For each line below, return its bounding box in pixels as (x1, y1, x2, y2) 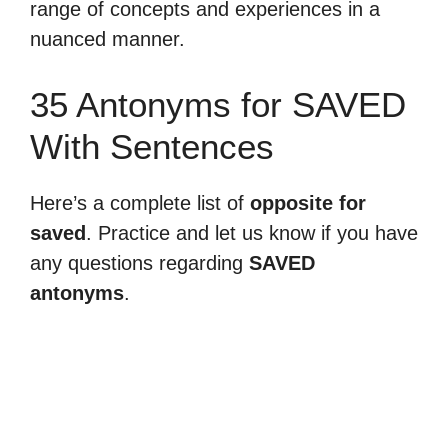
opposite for (250, 192, 366, 214)
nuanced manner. (30, 28, 185, 50)
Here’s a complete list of (30, 192, 250, 214)
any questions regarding (30, 252, 249, 274)
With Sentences (30, 127, 274, 166)
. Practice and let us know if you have (86, 222, 418, 244)
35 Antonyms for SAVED (30, 85, 406, 124)
